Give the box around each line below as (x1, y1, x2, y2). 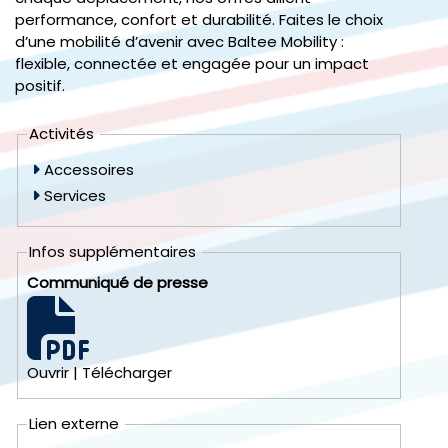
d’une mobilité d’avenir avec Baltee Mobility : (15, 31, 344, 52)
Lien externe (29, 413, 124, 434)
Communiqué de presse (27, 272, 209, 294)
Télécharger (82, 362, 173, 384)
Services (40, 185, 107, 207)
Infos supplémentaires (29, 241, 197, 262)
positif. (15, 75, 65, 96)
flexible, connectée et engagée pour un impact (15, 53, 369, 74)
